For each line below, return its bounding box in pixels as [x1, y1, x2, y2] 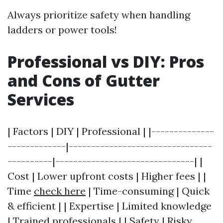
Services [7, 89, 74, 110]
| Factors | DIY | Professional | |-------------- [7, 125, 214, 137]
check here [34, 185, 86, 197]
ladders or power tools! [7, 23, 117, 36]
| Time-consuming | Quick [86, 185, 210, 197]
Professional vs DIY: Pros [7, 51, 204, 72]
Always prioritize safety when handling [7, 8, 190, 21]
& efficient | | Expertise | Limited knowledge [7, 200, 212, 212]
